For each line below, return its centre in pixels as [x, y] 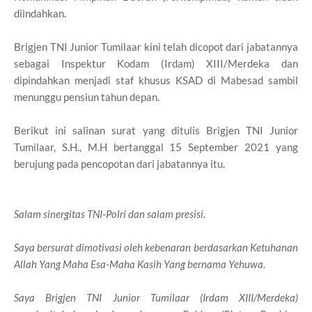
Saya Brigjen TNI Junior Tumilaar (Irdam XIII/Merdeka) [156, 297]
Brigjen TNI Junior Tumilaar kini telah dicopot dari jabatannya [156, 46]
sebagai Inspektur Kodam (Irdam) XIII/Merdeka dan [156, 63]
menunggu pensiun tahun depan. [87, 96]
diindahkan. [40, 13]
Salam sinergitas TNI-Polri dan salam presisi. [110, 213]
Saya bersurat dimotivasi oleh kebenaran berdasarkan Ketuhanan [156, 247]
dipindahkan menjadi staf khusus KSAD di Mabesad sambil [156, 80]
